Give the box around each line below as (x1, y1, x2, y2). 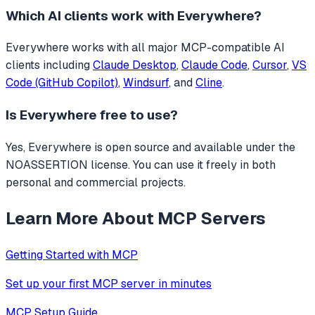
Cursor (252, 58, 287, 73)
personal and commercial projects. (6, 174, 186, 190)
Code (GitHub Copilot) (6, 75, 118, 91)
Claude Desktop (93, 58, 176, 73)
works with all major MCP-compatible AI (69, 40, 285, 56)
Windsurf (123, 75, 169, 91)
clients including (6, 58, 93, 73)
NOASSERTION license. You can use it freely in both (6, 157, 276, 172)
